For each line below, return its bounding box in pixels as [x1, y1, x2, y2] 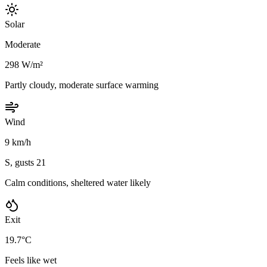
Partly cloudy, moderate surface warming [5, 79, 159, 90]
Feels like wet [5, 254, 57, 265]
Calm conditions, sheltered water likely [5, 177, 151, 188]
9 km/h [5, 136, 31, 147]
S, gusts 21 [5, 157, 46, 167]
